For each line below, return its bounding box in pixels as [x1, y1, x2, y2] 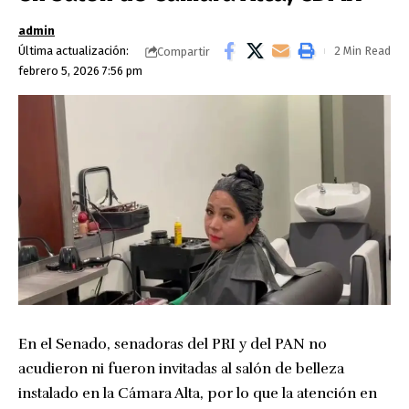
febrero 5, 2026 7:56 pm [18, 64, 142, 78]
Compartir [157, 44, 210, 58]
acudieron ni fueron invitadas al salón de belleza [18, 359, 344, 378]
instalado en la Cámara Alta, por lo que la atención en [18, 383, 377, 403]
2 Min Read [334, 44, 391, 58]
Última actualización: [18, 44, 129, 58]
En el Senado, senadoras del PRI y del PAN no [18, 334, 327, 353]
